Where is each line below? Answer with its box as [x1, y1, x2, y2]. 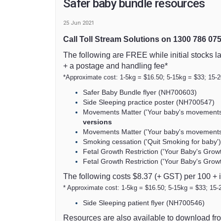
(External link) [111, 117, 154, 125]
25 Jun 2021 [63, 19, 94, 26]
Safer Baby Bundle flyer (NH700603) [83, 88, 197, 96]
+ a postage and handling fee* [63, 61, 168, 70]
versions [83, 117, 112, 126]
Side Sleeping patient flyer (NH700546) [83, 198, 205, 207]
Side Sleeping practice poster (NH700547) [83, 98, 215, 106]
